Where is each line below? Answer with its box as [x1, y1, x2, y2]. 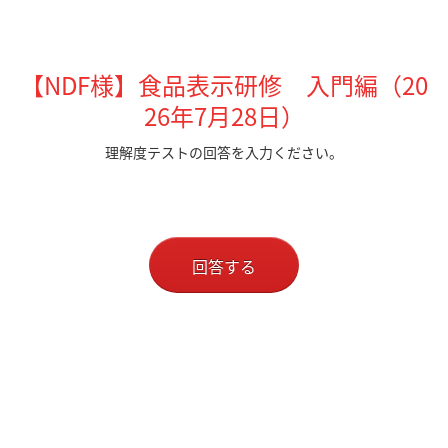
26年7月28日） [143, 98, 305, 134]
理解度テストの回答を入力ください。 [105, 142, 343, 162]
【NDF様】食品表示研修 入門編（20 [20, 67, 428, 103]
